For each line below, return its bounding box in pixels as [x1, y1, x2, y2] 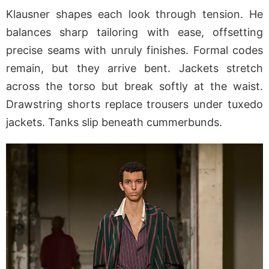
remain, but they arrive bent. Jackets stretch [6, 62, 263, 75]
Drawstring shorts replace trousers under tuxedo [6, 98, 263, 111]
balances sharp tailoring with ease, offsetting [6, 26, 263, 39]
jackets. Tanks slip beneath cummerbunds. [6, 116, 222, 129]
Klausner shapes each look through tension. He [6, 8, 263, 21]
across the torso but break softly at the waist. [6, 80, 263, 93]
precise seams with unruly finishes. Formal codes [6, 44, 263, 57]
